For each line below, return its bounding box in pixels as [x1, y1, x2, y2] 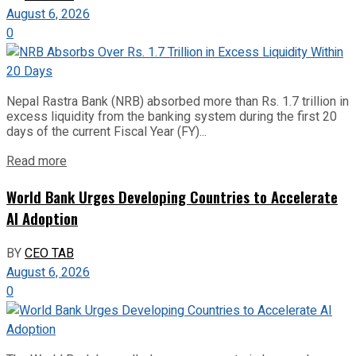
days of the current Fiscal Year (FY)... [6, 124, 207, 140]
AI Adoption [6, 207, 78, 229]
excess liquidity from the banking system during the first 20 [6, 109, 337, 125]
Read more [6, 152, 67, 172]
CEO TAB [25, 243, 74, 263]
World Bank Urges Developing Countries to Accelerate [6, 185, 338, 207]
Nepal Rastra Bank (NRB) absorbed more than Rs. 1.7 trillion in [6, 94, 349, 110]
